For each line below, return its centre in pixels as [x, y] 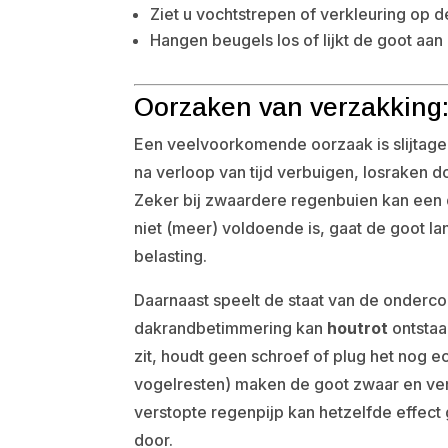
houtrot [358, 328]
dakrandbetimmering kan [231, 328]
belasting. [171, 256]
